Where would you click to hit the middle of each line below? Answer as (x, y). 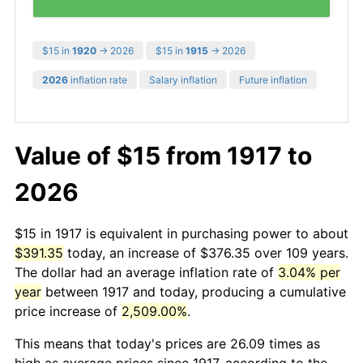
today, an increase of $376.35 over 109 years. (206, 252)
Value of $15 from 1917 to (163, 155)
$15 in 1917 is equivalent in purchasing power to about (181, 233)
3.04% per (309, 272)
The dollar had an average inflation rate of (146, 272)
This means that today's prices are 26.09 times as (167, 343)
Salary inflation (183, 79)
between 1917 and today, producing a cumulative (194, 291)
